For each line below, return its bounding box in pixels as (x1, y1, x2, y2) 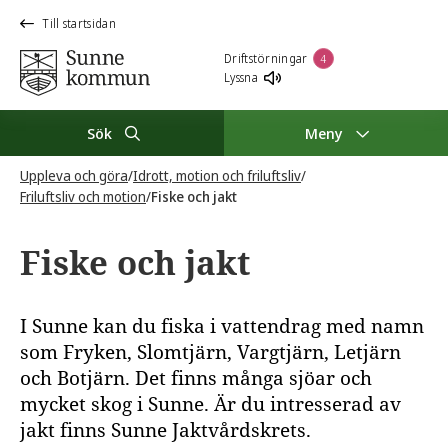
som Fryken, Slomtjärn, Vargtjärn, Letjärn (20, 339, 401, 365)
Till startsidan (42, 15, 116, 32)
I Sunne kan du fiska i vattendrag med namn (20, 313, 424, 339)
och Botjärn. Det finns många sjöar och (20, 365, 372, 391)
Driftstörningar (224, 49, 308, 67)
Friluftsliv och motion (20, 187, 146, 206)
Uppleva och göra (20, 166, 128, 185)
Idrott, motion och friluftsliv (133, 166, 301, 185)
